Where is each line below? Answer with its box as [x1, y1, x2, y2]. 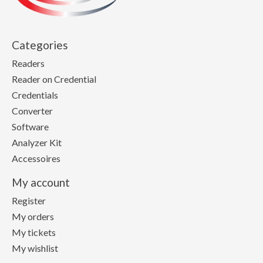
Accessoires [12, 153, 60, 164]
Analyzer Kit [12, 137, 62, 149]
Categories [12, 38, 68, 52]
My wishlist [12, 242, 58, 254]
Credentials [12, 89, 58, 101]
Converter [12, 105, 53, 117]
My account [12, 176, 70, 190]
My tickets [12, 226, 56, 238]
